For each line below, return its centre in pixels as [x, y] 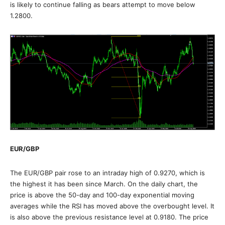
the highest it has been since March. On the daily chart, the [104, 184]
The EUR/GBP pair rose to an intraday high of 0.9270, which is [107, 173]
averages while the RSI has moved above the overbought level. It [112, 206]
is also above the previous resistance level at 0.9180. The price [109, 217]
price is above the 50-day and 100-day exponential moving [102, 195]
